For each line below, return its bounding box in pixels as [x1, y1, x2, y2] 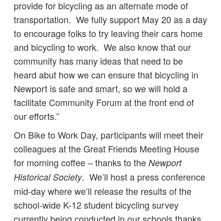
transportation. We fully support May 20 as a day [14, 13, 207, 26]
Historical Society [14, 171, 82, 183]
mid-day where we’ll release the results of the [14, 184, 191, 197]
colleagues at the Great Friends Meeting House [14, 142, 199, 155]
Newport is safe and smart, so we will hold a [14, 82, 187, 95]
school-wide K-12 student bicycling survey [14, 198, 179, 211]
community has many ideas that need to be [14, 54, 183, 67]
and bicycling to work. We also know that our [14, 40, 191, 53]
